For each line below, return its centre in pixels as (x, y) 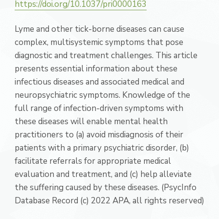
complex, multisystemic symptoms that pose (99, 42)
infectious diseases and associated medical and (99, 82)
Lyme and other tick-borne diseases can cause (99, 29)
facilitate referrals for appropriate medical (93, 161)
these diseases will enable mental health (91, 121)
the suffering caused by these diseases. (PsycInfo (106, 187)
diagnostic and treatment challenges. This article (106, 55)
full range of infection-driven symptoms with (99, 108)
